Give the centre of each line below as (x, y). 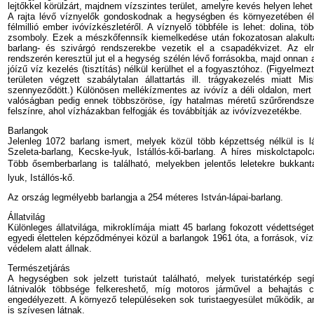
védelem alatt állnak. (49, 248)
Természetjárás (39, 268)
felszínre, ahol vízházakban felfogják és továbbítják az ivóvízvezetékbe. (155, 111)
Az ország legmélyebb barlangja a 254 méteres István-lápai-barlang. (145, 197)
